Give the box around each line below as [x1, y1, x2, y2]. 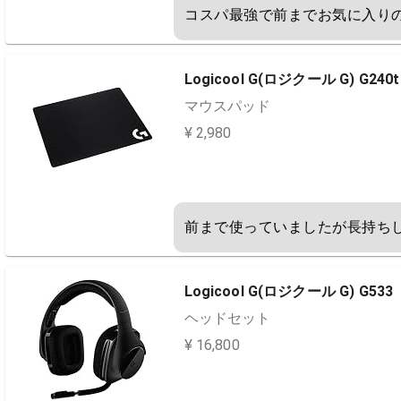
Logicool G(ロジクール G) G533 [183, 283, 394, 300]
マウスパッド [183, 98, 270, 115]
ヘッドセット [183, 310, 270, 327]
